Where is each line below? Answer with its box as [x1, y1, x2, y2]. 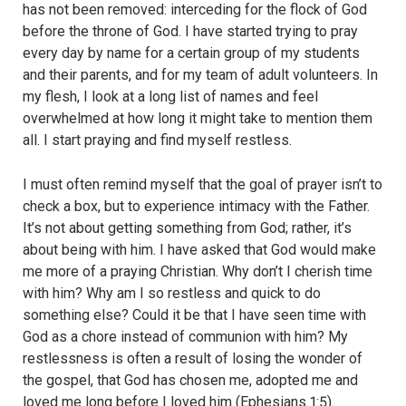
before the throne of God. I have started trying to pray [23, 22, 358, 40]
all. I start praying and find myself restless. [23, 130, 292, 149]
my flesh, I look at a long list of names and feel [23, 87, 318, 105]
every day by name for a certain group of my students [23, 43, 360, 62]
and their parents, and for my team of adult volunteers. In [23, 65, 378, 83]
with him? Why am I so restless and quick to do [23, 285, 321, 303]
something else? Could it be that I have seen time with [23, 306, 366, 324]
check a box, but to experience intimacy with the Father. [23, 198, 370, 216]
